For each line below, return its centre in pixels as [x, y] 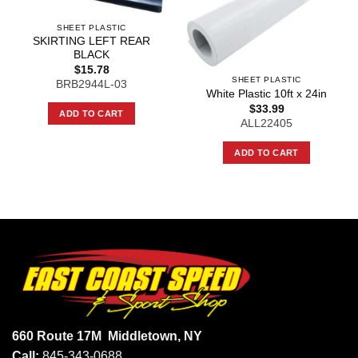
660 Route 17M [60, 336]
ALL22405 [267, 124]
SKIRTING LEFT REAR [91, 42]
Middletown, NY [155, 336]
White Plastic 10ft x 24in [267, 94]
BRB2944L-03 [91, 84]
